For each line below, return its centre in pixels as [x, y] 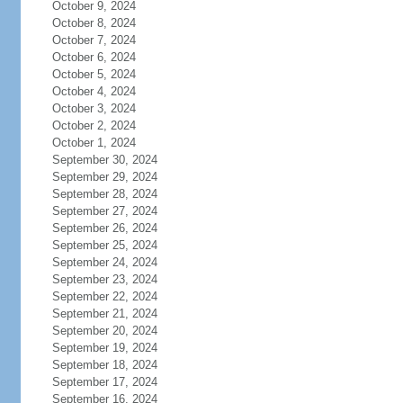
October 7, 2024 [94, 40]
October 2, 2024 [94, 125]
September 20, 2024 [104, 331]
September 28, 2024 [104, 194]
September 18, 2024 [104, 365]
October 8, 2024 [94, 23]
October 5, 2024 [94, 74]
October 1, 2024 [94, 143]
